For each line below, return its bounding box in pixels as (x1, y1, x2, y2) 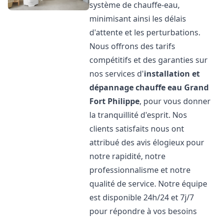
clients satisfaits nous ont (89, 123, 185, 134)
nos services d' (89, 68, 144, 79)
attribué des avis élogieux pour (89, 137, 205, 148)
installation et (144, 68, 200, 79)
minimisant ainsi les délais (89, 13, 187, 24)
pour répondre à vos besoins (89, 206, 197, 217)
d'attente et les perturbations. (89, 27, 201, 38)
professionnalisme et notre (89, 165, 191, 175)
